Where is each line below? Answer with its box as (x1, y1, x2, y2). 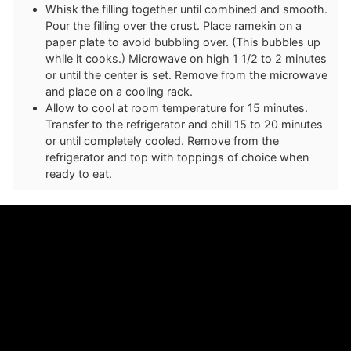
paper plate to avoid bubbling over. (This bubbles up (45, 34, 320, 49)
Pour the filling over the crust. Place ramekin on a (45, 18, 302, 32)
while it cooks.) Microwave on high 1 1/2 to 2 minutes (45, 51, 327, 65)
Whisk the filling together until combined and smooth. (45, 2, 327, 16)
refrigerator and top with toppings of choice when (45, 150, 309, 164)
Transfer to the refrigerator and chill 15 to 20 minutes (45, 117, 323, 131)
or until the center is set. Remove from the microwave (45, 67, 327, 81)
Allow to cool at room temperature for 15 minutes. (45, 100, 308, 114)
